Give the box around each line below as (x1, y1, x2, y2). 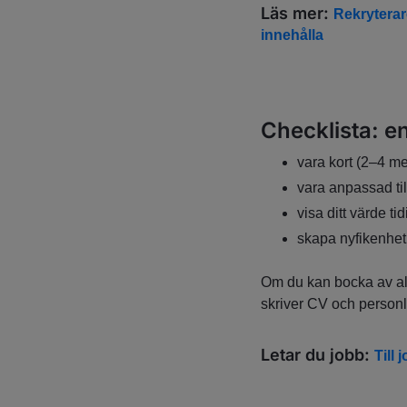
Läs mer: (260, 4, 333, 24)
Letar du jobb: (260, 345, 374, 365)
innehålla (260, 27, 323, 44)
